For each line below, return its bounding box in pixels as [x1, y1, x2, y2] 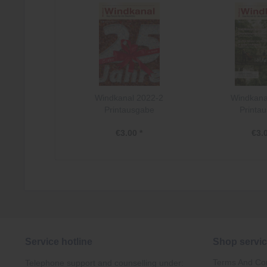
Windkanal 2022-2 [95, 93, 164, 103]
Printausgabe [104, 105, 154, 114]
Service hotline [25, 237, 92, 247]
